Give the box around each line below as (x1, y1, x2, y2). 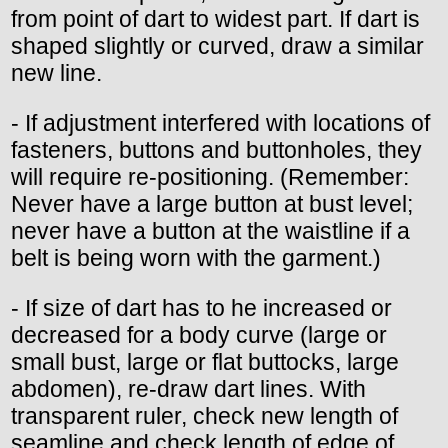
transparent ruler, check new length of (11, 403, 398, 430)
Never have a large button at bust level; (11, 191, 413, 218)
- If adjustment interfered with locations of (11, 110, 430, 137)
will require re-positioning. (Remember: (11, 164, 409, 191)
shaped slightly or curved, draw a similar (11, 33, 424, 59)
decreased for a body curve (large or (11, 322, 387, 349)
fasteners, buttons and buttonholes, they (11, 137, 422, 164)
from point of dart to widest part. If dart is (11, 6, 420, 32)
